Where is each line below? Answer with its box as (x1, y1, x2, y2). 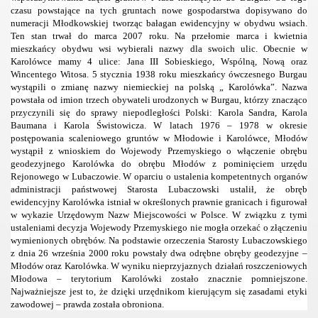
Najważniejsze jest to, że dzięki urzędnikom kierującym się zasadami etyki (11, 286, 307, 297)
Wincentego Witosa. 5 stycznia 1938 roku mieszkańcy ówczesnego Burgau (11, 69, 307, 79)
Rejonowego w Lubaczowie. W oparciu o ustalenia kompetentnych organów (11, 171, 307, 182)
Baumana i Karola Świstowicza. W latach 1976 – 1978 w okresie (11, 120, 307, 131)
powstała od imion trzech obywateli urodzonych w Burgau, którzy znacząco (11, 94, 307, 105)
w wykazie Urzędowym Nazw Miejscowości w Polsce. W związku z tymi (11, 209, 307, 220)
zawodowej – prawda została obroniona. (11, 299, 164, 309)
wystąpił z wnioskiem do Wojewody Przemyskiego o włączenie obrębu (11, 146, 307, 156)
